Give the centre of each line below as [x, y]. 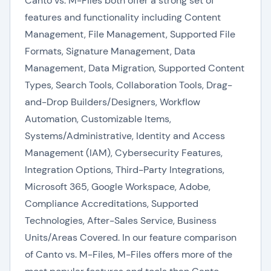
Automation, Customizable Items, [98, 119]
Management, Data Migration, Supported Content [135, 68]
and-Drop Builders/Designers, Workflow [113, 102]
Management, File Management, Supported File [130, 34]
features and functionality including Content [123, 17]
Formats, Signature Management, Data [110, 51]
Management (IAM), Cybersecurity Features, [124, 153]
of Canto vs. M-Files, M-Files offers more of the [129, 254]
